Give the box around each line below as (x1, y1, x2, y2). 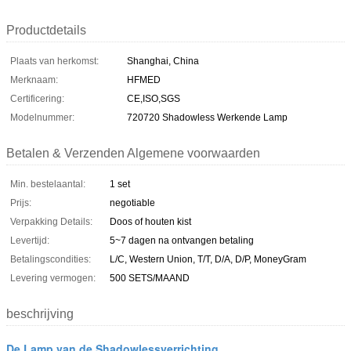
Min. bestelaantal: (10, 178, 85, 190)
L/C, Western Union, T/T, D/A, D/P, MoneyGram (110, 253, 306, 265)
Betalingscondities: (10, 253, 91, 265)
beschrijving (6, 306, 74, 320)
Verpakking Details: (10, 215, 92, 227)
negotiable (110, 197, 155, 208)
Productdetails (6, 23, 86, 37)
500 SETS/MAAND (110, 272, 190, 284)
